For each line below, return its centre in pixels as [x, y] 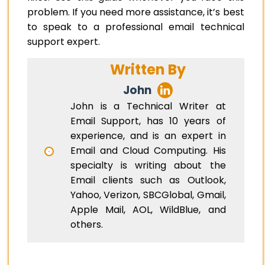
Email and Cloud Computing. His [148, 151]
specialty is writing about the [148, 166]
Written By [148, 70]
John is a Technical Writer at [148, 106]
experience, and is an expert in [148, 136]
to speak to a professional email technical [136, 27]
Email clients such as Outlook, [148, 180]
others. [86, 225]
